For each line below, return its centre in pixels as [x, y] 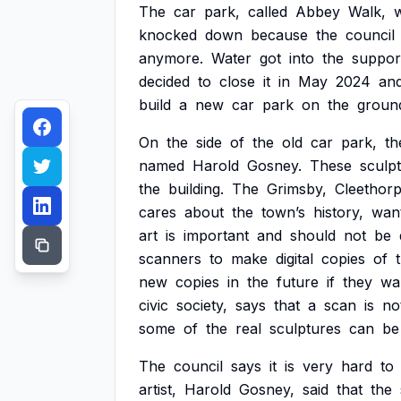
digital [294, 259]
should [313, 235]
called [268, 12]
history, [338, 212]
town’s [283, 212]
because [279, 35]
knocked [168, 35]
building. [196, 189]
